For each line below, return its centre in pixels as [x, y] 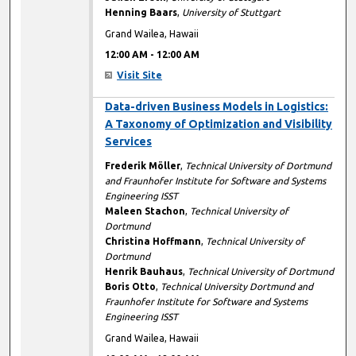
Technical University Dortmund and [237, 287]
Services [129, 142]
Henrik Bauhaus [144, 272]
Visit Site [140, 75]
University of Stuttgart [232, 13]
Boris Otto [131, 287]
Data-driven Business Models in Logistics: [217, 107]
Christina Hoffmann [153, 242]
